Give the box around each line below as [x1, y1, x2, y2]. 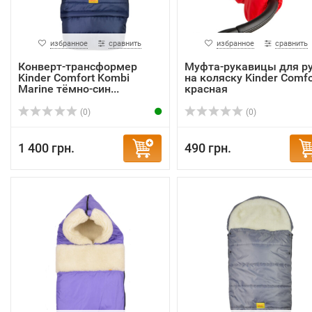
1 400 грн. [18, 141, 75, 155]
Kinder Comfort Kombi [18, 71, 130, 84]
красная [184, 82, 228, 95]
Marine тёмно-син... [18, 82, 119, 95]
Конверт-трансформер [18, 60, 137, 73]
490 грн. [184, 141, 231, 155]
